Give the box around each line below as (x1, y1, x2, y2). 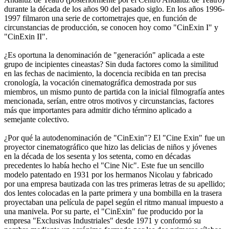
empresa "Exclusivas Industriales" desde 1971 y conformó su (4, 216, 201, 225)
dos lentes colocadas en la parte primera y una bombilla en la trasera (4, 188, 222, 197)
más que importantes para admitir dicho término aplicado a (4, 105, 192, 114)
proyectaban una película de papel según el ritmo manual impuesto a (4, 197, 223, 207)
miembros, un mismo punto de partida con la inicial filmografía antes (4, 87, 224, 96)
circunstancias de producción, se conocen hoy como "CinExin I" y (4, 22, 218, 32)
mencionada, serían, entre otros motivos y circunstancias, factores (4, 96, 214, 105)
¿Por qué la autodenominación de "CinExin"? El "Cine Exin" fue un (4, 133, 225, 142)
